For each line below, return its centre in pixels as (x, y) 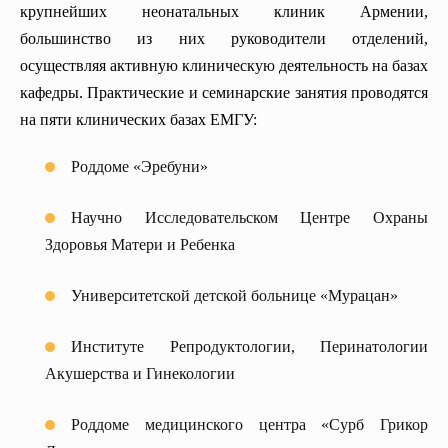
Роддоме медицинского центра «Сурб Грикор (249, 425)
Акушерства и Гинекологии (140, 374)
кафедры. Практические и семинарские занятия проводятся (224, 93)
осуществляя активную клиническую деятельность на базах (224, 66)
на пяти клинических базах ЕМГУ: (138, 120)
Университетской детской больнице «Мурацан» (234, 296)
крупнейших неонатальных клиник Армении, (224, 12)
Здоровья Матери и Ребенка (140, 245)
